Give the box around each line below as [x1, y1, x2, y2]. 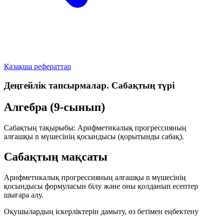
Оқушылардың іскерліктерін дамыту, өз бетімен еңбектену [4, 207, 199, 216]
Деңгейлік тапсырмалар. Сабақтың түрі [4, 80, 175, 91]
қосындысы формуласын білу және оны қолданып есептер [4, 182, 198, 191]
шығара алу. [4, 191, 43, 200]
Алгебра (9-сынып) [4, 100, 105, 113]
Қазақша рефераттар [4, 62, 71, 71]
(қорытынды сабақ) [118, 132, 182, 141]
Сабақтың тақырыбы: [4, 123, 77, 132]
